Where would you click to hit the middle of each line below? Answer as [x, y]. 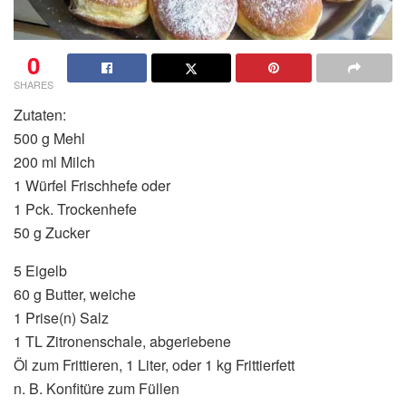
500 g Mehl [49, 139]
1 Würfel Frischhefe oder [92, 186]
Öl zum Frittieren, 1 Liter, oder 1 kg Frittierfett [154, 365]
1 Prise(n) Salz [61, 318]
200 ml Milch [54, 162]
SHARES [34, 85]
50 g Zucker [52, 233]
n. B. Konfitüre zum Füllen [97, 389]
